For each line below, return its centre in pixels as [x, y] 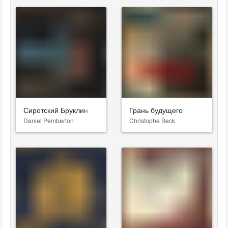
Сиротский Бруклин [56, 110]
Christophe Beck [152, 120]
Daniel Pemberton [49, 120]
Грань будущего [156, 110]
